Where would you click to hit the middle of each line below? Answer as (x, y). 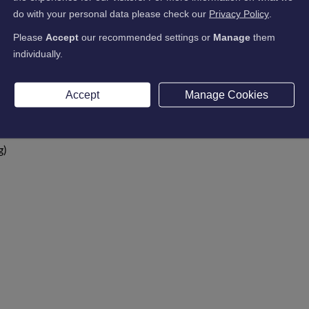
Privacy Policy (239, 13)
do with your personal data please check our (111, 13)
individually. (38, 53)
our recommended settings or (146, 37)
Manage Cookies (226, 94)
